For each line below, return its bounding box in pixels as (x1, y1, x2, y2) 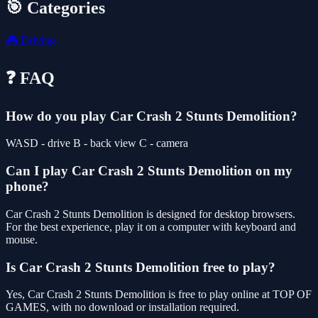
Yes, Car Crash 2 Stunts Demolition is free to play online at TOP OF (6, 288, 312, 301)
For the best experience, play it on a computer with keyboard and (6, 220, 296, 233)
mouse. (6, 233, 38, 246)
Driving (18, 33, 55, 46)
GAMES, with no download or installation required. (6, 301, 239, 314)
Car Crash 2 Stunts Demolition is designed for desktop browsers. (6, 207, 295, 220)
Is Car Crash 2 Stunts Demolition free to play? (6, 259, 275, 275)
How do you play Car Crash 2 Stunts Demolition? (6, 108, 297, 124)
